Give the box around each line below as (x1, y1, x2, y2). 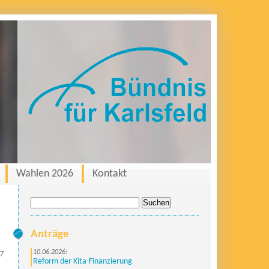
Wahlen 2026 (16, 168, 73, 180)
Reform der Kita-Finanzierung (33, 258, 132, 265)
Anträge (31, 229, 69, 240)
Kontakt (92, 168, 127, 180)
